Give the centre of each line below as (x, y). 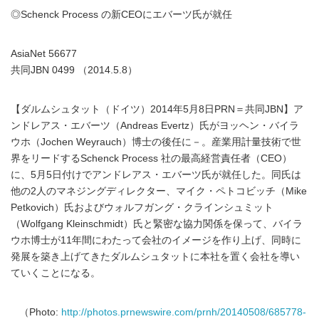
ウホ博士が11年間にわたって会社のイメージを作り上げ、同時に (156, 240)
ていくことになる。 (56, 273)
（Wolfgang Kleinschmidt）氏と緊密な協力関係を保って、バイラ (157, 224)
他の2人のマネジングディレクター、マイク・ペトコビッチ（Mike (159, 191)
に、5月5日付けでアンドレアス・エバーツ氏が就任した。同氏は (156, 175)
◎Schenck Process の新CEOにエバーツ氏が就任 (121, 15)
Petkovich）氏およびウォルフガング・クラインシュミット (142, 208)
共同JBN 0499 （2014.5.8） (74, 70)
